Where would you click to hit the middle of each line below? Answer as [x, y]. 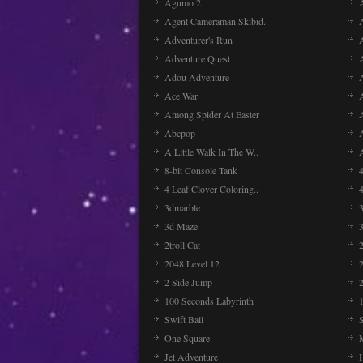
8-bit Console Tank [201, 170]
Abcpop [180, 133]
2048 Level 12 [192, 263]
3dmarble [182, 207]
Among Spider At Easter [212, 114]
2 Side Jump [188, 282]
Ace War [181, 96]
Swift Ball [184, 319]
